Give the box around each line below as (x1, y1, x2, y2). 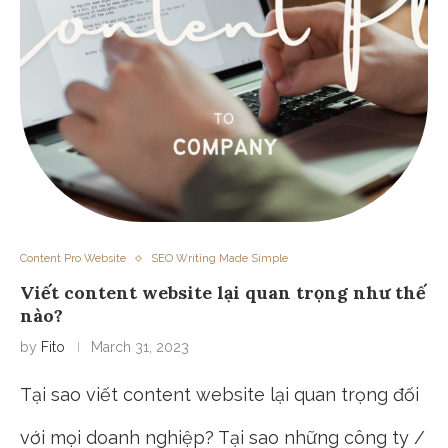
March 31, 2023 (91, 339, 189, 356)
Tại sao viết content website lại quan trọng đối (20, 384, 419, 406)
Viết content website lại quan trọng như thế (20, 281, 426, 305)
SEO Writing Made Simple (151, 252, 288, 266)
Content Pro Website (20, 252, 126, 266)
